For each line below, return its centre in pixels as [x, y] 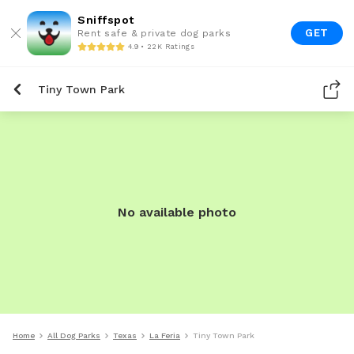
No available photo [177, 212]
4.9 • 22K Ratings [161, 46]
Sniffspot [106, 20]
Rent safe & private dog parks [154, 33]
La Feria [165, 335]
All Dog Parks [74, 335]
